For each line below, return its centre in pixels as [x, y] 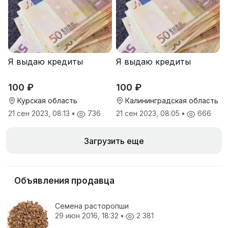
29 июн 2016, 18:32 [88, 216]
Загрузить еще [114, 141]
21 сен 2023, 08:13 [40, 113]
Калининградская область [171, 101]
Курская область [46, 101]
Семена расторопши [92, 206]
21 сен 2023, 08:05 [149, 113]
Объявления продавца [64, 181]
